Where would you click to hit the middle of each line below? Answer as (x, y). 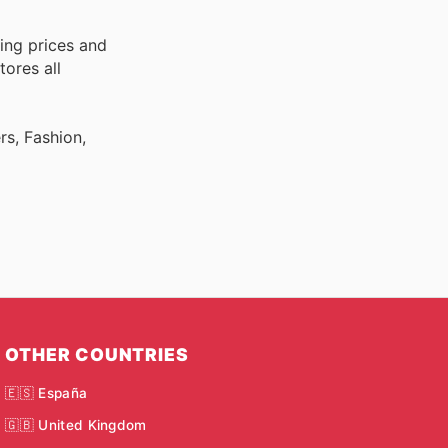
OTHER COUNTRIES (97, 354)
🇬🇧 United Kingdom (76, 424)
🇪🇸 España (46, 392)
